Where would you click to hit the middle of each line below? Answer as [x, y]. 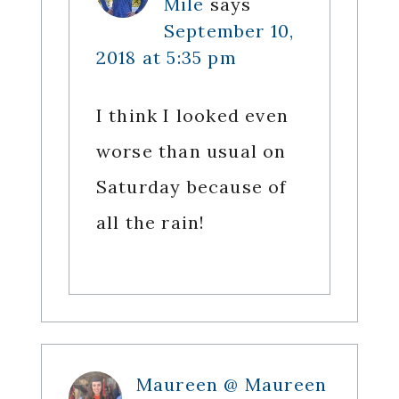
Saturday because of [191, 187]
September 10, [229, 31]
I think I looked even [192, 116]
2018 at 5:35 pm [166, 58]
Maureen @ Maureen [232, 385]
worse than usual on [191, 151]
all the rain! [151, 223]
